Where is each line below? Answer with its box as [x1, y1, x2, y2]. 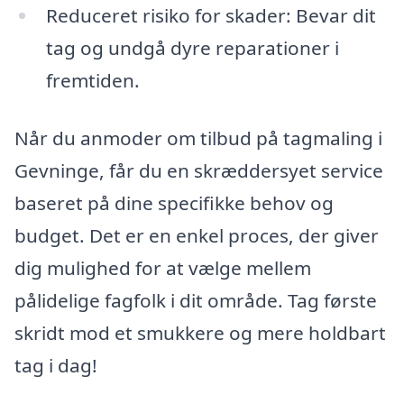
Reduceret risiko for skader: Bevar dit [45, 3, 376, 29]
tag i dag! [14, 352, 97, 378]
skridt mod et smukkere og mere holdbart [14, 319, 386, 345]
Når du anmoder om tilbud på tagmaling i [14, 124, 382, 151]
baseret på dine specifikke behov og [14, 189, 334, 216]
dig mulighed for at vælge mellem [14, 254, 311, 280]
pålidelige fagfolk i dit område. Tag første [14, 287, 377, 313]
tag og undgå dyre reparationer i [45, 35, 339, 61]
